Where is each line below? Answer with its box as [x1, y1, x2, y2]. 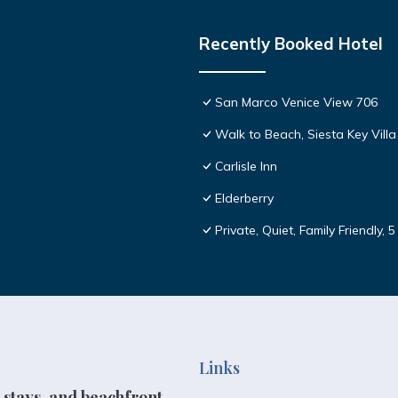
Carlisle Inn [215, 157, 277, 174]
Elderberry [215, 189, 274, 206]
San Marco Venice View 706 [215, 93, 378, 110]
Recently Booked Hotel [199, 32, 383, 54]
